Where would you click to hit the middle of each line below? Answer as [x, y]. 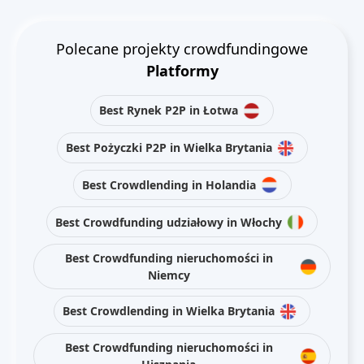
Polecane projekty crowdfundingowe [182, 49]
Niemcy [169, 275]
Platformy [182, 71]
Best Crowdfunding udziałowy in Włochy [169, 222]
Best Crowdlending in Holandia [169, 184]
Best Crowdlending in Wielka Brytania [169, 311]
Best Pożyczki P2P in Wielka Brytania [169, 148]
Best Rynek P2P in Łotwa [169, 110]
